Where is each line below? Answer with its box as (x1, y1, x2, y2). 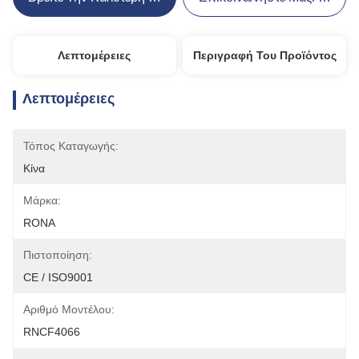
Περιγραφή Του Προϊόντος (192, 49, 337, 62)
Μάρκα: (23, 194, 61, 207)
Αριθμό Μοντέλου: (23, 303, 115, 316)
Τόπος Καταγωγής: (23, 139, 119, 152)
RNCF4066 (23, 325, 80, 338)
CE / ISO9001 (23, 271, 93, 284)
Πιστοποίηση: (23, 248, 92, 261)
